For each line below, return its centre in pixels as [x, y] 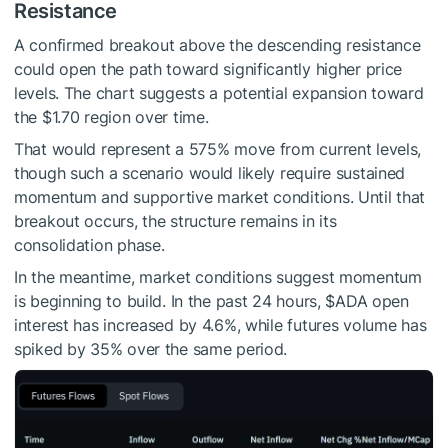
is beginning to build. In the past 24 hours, [170, 300]
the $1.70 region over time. [111, 116]
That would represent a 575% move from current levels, [218, 148]
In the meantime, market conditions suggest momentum [218, 276]
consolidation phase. [89, 244]
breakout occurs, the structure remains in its [175, 220]
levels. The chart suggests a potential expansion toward [219, 92]
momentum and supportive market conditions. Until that [220, 196]
